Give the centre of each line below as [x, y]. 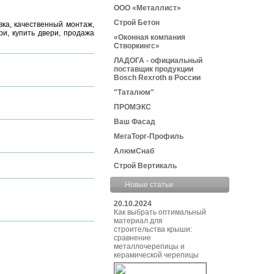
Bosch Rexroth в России [157, 78]
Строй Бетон [137, 23]
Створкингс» [137, 46]
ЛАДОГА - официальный [158, 61]
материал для [138, 221]
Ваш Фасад [135, 122]
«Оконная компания [150, 37]
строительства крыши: [153, 229]
